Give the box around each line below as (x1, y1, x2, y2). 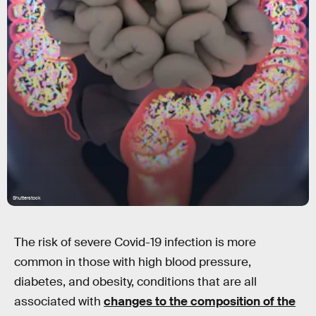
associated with (14, 294, 104, 309)
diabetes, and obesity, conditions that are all (14, 274, 257, 289)
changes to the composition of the (104, 294, 296, 309)
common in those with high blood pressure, (14, 255, 251, 269)
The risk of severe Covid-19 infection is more (14, 235, 256, 250)
